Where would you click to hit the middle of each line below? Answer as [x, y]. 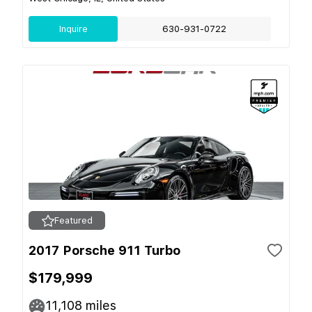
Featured [73, 220]
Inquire [73, 29]
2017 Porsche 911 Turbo [104, 250]
